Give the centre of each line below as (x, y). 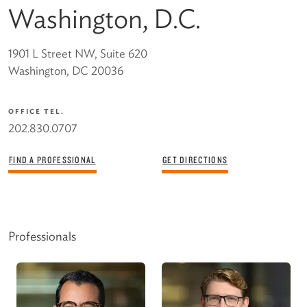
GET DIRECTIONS (195, 159)
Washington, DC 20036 (66, 70)
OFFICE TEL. (36, 111)
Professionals (42, 236)
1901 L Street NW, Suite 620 (78, 53)
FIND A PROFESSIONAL (52, 159)
